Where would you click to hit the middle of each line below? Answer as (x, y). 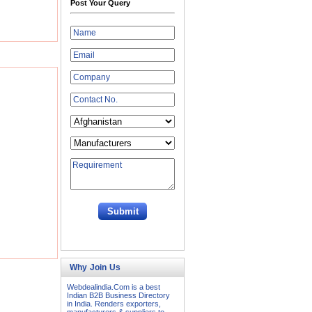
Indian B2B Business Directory (118, 295)
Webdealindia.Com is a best (114, 287)
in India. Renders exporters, (114, 304)
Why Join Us (95, 267)
